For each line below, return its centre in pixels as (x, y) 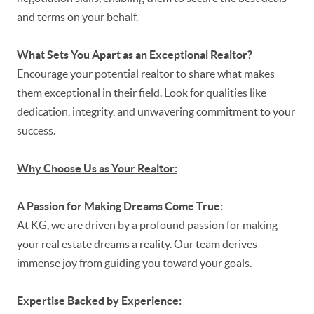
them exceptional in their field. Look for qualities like (142, 93)
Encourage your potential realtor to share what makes (146, 74)
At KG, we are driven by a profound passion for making (147, 225)
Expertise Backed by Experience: (99, 301)
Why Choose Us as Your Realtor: (97, 169)
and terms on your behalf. (77, 17)
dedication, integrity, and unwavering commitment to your (156, 112)
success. (36, 131)
